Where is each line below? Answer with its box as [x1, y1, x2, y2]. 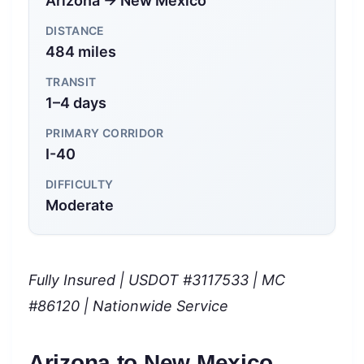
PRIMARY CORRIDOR [45, 125, 164, 140]
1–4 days [45, 93, 106, 111]
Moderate [45, 196, 114, 214]
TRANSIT [45, 74, 97, 89]
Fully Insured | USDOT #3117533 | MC [28, 271, 285, 288]
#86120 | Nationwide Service [28, 297, 228, 314]
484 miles [45, 42, 116, 60]
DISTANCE [45, 23, 105, 37]
